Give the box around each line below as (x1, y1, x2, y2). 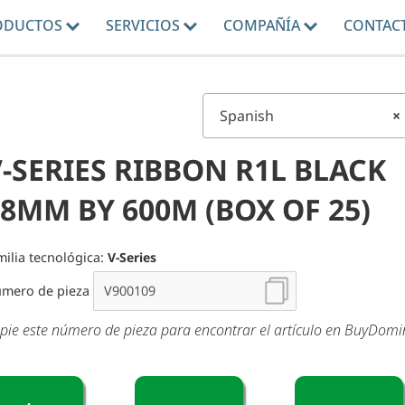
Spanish (220, 106, 274, 126)
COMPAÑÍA (222, 15, 304, 35)
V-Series (108, 249, 156, 267)
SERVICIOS (105, 15, 184, 35)
